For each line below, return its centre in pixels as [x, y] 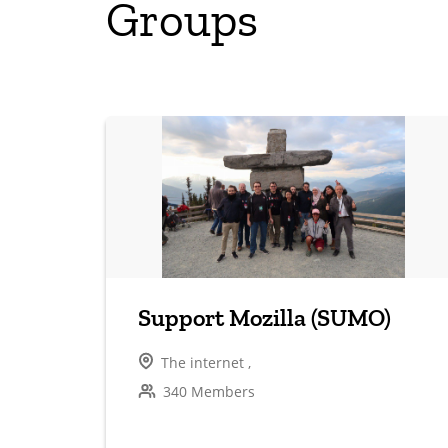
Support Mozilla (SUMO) [264, 317]
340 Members [207, 391]
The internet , [204, 362]
